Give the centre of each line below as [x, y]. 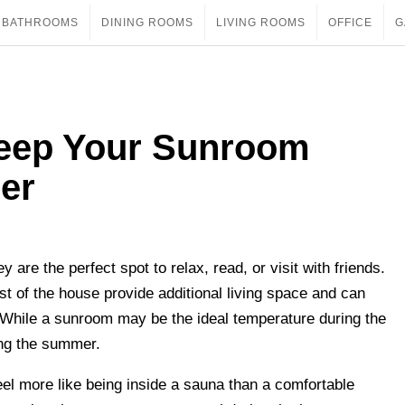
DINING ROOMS [147, 23]
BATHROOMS [40, 23]
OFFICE [350, 23]
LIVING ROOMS [261, 23]
